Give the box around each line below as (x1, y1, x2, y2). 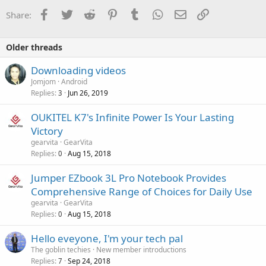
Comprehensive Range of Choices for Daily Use (31, 184, 252, 198)
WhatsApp (164, 7, 207, 20)
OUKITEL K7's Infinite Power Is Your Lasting (31, 110, 234, 124)
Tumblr (142, 7, 172, 20)
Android (61, 76, 87, 87)
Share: (6, 8, 31, 21)
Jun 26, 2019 (68, 87, 108, 98)
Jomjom (31, 76, 56, 87)
